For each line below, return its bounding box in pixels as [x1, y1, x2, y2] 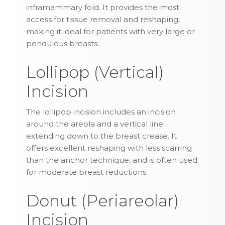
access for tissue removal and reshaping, [26, 15, 180, 25]
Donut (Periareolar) [26, 191, 179, 211]
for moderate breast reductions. [26, 167, 148, 177]
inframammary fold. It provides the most [26, 3, 180, 13]
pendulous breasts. [26, 39, 99, 49]
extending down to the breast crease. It [26, 131, 177, 141]
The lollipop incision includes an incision [26, 107, 176, 117]
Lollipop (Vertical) [26, 62, 164, 82]
